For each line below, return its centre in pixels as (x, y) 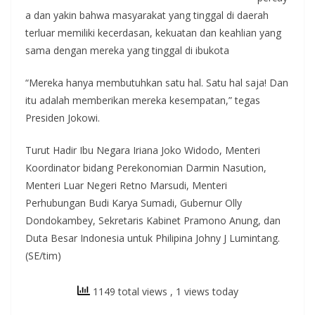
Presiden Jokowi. (63, 118)
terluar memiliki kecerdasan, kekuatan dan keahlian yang (153, 33)
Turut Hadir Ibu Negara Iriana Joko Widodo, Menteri (143, 150)
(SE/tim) (43, 256)
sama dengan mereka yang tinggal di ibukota (127, 50)
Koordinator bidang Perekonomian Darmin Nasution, (146, 168)
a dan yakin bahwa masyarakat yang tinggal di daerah (147, 15)
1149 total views (130, 291)
